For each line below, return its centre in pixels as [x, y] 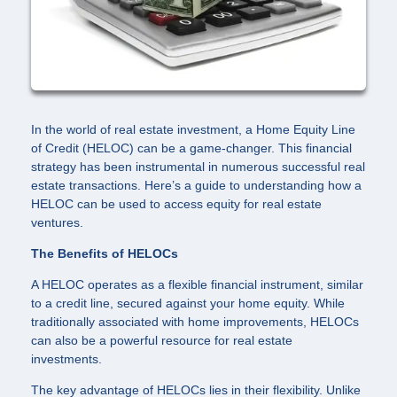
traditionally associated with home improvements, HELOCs [195, 322]
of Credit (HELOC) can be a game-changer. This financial [191, 148]
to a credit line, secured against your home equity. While [188, 304]
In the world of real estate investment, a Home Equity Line [193, 130]
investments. [66, 359]
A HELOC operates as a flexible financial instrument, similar [197, 285]
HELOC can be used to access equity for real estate [176, 204]
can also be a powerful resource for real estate [162, 341]
